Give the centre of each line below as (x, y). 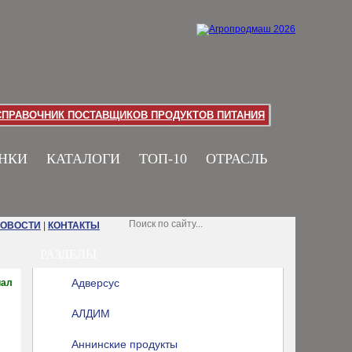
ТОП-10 (163, 159)
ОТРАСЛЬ (236, 159)
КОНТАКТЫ (74, 225)
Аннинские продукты (125, 344)
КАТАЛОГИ (83, 159)
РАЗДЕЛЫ (68, 254)
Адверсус (95, 283)
